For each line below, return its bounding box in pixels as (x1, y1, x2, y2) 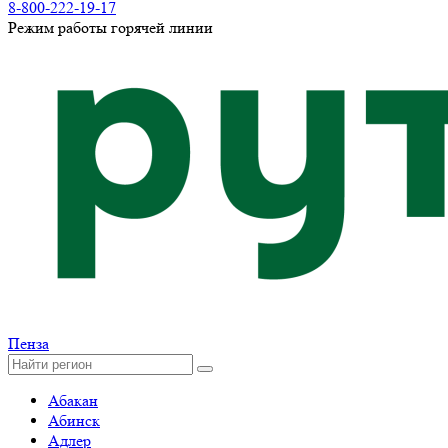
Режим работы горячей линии (8, 18, 213, 37)
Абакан (48, 391, 98, 410)
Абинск (48, 411, 100, 430)
